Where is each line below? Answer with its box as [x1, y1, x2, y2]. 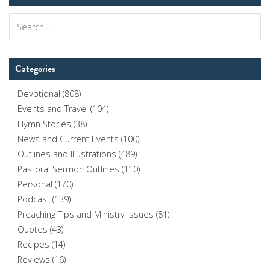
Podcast [17, 193, 51, 205]
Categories [15, 61, 55, 76]
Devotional [17, 87, 61, 99]
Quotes [17, 223, 48, 235]
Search [8, 13, 36, 25]
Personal [17, 178, 53, 190]
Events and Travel [17, 102, 89, 115]
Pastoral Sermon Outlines [17, 163, 120, 175]
